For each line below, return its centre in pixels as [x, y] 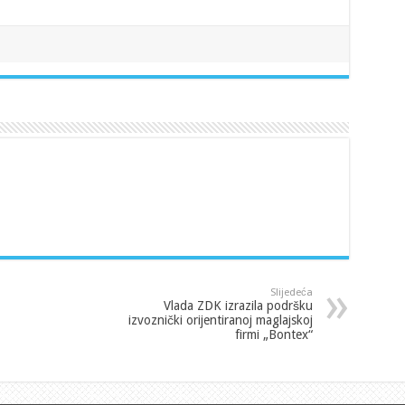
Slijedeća [291, 292]
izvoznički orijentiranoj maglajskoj [220, 320]
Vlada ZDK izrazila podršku [238, 305]
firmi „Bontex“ [273, 334]
